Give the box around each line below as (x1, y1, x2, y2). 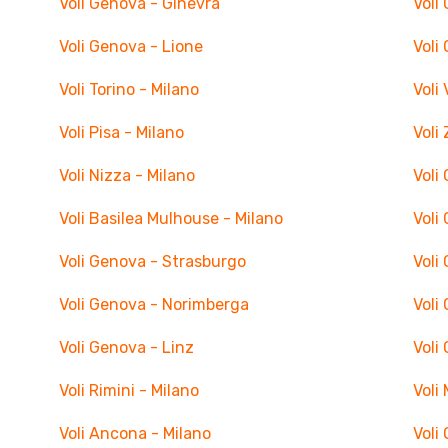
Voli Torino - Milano (58, 80, 199, 99)
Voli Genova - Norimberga (58, 295, 249, 314)
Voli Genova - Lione (58, 37, 203, 56)
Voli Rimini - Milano (58, 381, 199, 400)
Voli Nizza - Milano (58, 166, 195, 185)
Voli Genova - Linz (58, 338, 194, 357)
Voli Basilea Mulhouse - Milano (58, 209, 283, 228)
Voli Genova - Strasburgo (58, 252, 246, 271)
